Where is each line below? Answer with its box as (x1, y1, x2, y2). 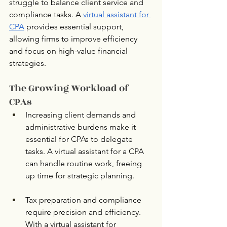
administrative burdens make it (25, 122, 138, 132)
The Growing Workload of (9, 81, 131, 96)
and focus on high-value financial (9, 46, 130, 56)
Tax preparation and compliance (25, 195, 143, 205)
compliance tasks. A (9, 10, 83, 20)
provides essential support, (24, 22, 126, 32)
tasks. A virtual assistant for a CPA (25, 146, 146, 157)
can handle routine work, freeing (25, 159, 144, 169)
